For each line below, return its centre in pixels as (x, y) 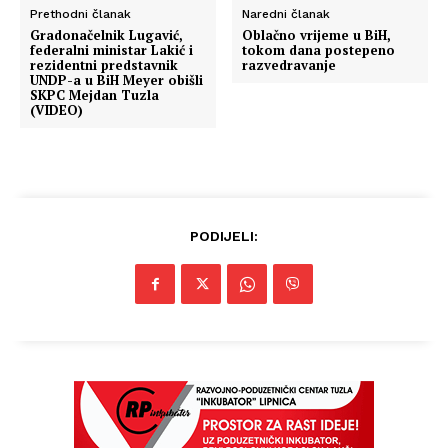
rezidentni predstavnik (104, 65)
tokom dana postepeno (319, 50)
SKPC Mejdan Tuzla (94, 95)
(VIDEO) (56, 110)
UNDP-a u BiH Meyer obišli (116, 80)
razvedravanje (289, 65)
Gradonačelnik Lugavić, (106, 35)
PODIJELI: (224, 236)
